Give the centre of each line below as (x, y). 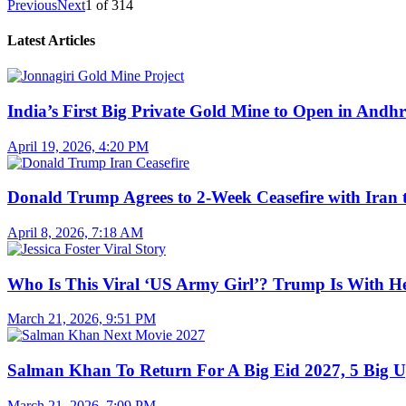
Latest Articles (51, 40)
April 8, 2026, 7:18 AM (75, 232)
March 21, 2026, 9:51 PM (82, 319)
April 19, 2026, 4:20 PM (78, 146)
